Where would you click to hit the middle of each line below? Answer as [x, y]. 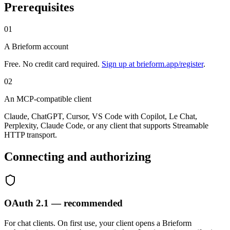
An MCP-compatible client [48, 99]
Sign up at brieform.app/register [152, 64]
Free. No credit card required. [52, 64]
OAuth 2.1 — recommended [63, 203]
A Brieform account [36, 46]
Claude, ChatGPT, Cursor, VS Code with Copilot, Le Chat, [101, 116]
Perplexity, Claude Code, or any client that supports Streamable [106, 125]
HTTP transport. [31, 135]
